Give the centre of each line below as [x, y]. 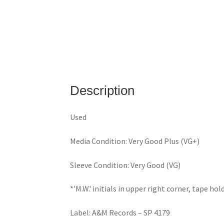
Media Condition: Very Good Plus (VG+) [136, 141]
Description [102, 90]
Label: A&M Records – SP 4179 [120, 212]
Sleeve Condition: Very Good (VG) [127, 165]
